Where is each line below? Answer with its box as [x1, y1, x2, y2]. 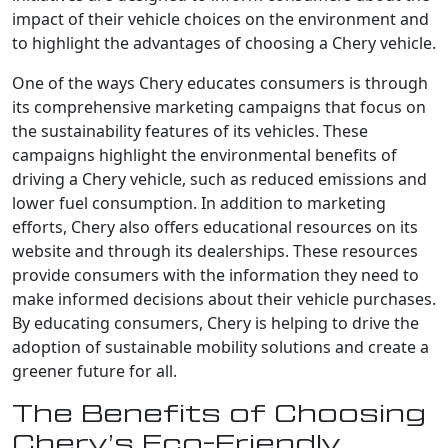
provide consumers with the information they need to [12, 263, 419, 286]
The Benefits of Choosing [12, 400, 426, 427]
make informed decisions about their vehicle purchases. [12, 287, 436, 310]
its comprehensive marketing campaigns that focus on [12, 95, 426, 118]
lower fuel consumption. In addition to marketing [12, 191, 386, 214]
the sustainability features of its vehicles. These [12, 119, 368, 142]
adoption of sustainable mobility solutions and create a [12, 335, 429, 358]
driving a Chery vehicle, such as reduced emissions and [12, 167, 427, 190]
